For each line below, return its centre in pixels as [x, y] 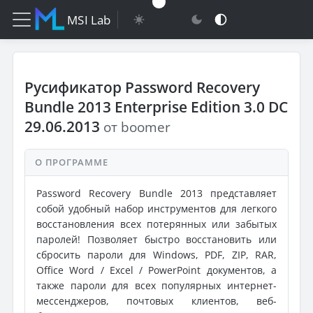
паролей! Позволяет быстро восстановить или [156, 239]
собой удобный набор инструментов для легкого [156, 209]
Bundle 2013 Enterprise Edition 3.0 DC [156, 107]
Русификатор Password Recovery [142, 87]
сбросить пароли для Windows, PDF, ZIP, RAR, [156, 255]
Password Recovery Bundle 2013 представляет [156, 193]
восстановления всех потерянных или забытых [156, 224]
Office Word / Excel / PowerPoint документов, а [156, 270]
